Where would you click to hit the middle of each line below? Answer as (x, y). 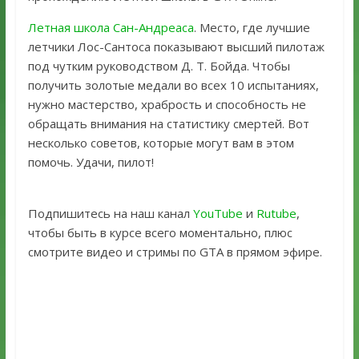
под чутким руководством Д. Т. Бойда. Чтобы (159, 66)
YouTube (218, 214)
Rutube (276, 214)
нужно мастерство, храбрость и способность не (167, 105)
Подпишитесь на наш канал (110, 214)
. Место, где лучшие (252, 28)
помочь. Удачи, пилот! (91, 162)
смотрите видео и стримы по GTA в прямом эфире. (175, 252)
